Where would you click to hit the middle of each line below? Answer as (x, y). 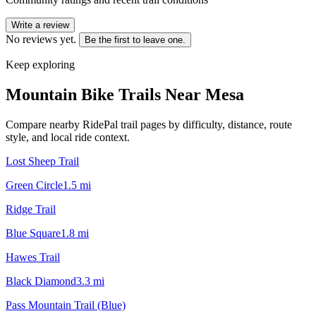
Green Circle (34, 185)
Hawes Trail (33, 257)
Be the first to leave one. (135, 39)
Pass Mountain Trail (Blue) (66, 305)
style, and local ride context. (68, 137)
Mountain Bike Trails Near (105, 94)
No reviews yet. (41, 39)
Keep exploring (40, 64)
